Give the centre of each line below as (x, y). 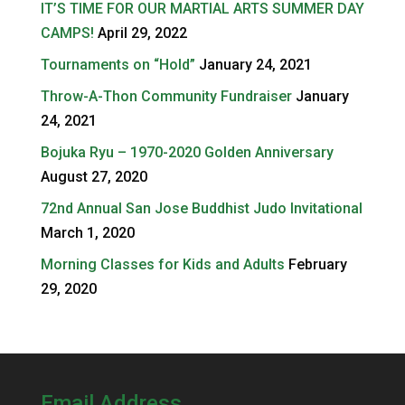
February (317, 265)
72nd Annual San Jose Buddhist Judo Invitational (201, 209)
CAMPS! (67, 33)
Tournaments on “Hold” (118, 65)
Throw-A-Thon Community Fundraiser (166, 97)
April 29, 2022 (142, 33)
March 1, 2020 (87, 233)
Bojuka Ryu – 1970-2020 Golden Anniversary (187, 153)
